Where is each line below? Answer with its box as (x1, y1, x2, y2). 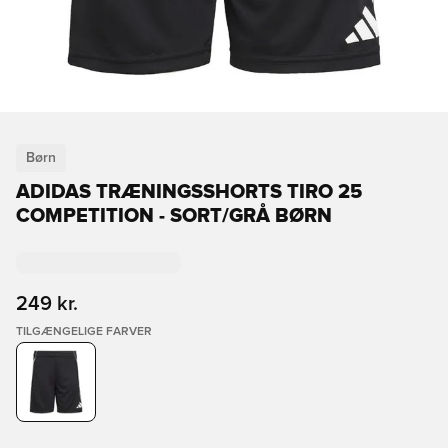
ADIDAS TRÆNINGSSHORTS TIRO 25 (16, 182, 362, 202)
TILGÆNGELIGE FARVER (16, 326, 152, 338)
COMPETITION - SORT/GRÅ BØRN (16, 206, 332, 226)
